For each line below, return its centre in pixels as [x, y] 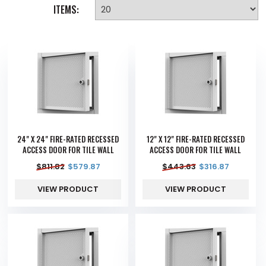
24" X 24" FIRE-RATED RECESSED [68, 139]
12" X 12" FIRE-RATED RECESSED [195, 139]
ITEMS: [66, 9]
